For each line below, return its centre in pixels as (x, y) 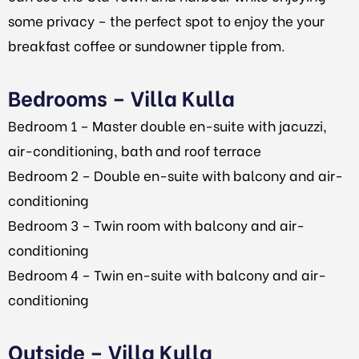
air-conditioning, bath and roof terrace (135, 150)
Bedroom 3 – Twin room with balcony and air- (156, 224)
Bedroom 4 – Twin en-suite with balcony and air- (167, 274)
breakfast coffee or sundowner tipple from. (147, 46)
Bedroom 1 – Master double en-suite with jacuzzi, (167, 125)
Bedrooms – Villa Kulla (121, 97)
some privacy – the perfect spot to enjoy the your (166, 21)
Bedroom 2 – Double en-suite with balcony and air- (175, 175)
